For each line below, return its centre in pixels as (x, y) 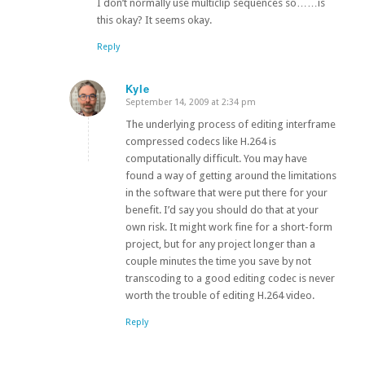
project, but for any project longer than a (220, 244)
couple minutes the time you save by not (218, 261)
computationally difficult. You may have (216, 158)
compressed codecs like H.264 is (200, 141)
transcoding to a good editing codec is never (230, 278)
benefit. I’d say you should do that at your (222, 209)
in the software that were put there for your (226, 192)
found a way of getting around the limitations (231, 175)
